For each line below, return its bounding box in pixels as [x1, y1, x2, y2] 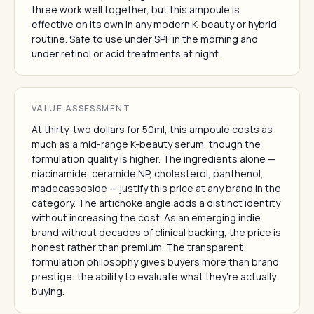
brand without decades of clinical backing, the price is [32, 226, 281, 239]
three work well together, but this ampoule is [32, 3, 240, 16]
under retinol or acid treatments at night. [32, 47, 221, 60]
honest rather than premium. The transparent [32, 240, 243, 254]
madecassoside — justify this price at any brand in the [32, 182, 281, 195]
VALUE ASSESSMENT [32, 102, 131, 114]
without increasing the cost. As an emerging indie [32, 211, 261, 224]
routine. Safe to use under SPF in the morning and [32, 32, 258, 46]
